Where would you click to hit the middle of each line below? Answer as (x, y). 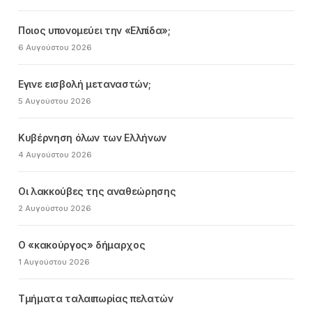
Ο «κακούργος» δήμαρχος (82, 244)
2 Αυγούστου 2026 (55, 208)
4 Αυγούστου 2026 (55, 154)
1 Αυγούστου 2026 (54, 262)
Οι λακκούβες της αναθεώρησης (97, 191)
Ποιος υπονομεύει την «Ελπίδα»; (94, 30)
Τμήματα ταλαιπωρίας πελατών (96, 298)
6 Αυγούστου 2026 (55, 47)
